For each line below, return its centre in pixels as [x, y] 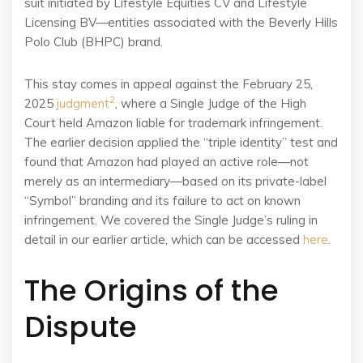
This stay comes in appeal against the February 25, [169, 84]
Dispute [81, 327]
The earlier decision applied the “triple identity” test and [181, 142]
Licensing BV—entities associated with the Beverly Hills [181, 22]
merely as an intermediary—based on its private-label [175, 181]
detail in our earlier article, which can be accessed [164, 239]
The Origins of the [152, 290]
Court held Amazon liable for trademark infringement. [173, 123]
